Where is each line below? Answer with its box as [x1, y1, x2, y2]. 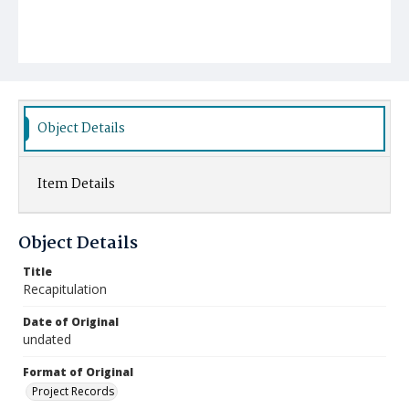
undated [23, 330, 71, 348]
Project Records [32, 383, 114, 399]
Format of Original [23, 364, 133, 380]
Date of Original [23, 314, 119, 330]
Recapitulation [23, 280, 107, 298]
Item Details [37, 173, 115, 195]
